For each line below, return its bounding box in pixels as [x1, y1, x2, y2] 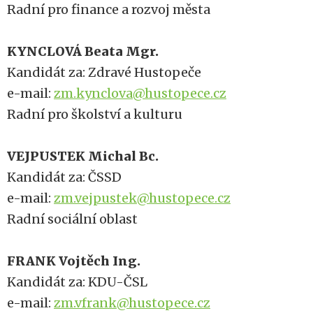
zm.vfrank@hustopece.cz [54, 295, 210, 311]
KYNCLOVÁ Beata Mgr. [7, 43, 159, 59]
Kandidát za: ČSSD [7, 169, 122, 185]
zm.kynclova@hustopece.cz [54, 85, 226, 101]
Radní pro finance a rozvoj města [7, 1, 210, 17]
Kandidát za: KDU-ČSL [7, 274, 147, 290]
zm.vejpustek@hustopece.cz [54, 190, 231, 206]
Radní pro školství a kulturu [7, 106, 182, 122]
